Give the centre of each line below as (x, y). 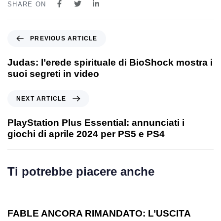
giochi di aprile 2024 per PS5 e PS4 (86, 134)
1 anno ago (31, 188)
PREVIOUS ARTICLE (64, 38)
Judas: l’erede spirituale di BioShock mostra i (110, 62)
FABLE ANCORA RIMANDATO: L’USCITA (99, 213)
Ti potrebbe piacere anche (81, 171)
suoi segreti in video (53, 74)
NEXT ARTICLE (41, 98)
